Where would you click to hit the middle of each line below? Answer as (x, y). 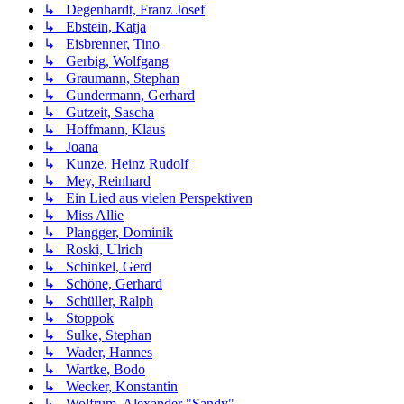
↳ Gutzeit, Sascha (99, 113)
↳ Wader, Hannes (98, 353)
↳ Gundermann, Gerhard (119, 96)
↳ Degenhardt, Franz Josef (124, 10)
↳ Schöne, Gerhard (103, 284)
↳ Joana (71, 147)
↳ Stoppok (78, 318)
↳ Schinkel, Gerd (97, 267)
